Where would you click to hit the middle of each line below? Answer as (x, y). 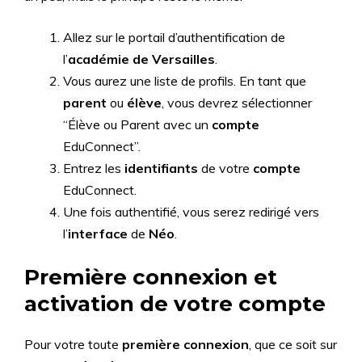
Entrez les (94, 168)
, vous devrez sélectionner (237, 103)
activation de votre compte (175, 304)
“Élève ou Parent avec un (137, 124)
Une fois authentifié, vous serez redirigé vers (191, 212)
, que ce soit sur (293, 344)
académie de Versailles (141, 59)
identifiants (161, 168)
